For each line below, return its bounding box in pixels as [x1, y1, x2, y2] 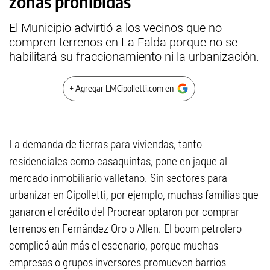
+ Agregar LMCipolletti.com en [69, 83, 174, 93]
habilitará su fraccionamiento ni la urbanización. [9, 49, 259, 64]
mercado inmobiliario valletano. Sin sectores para [9, 171, 227, 185]
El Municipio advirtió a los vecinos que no [9, 20, 222, 35]
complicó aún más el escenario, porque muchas [9, 239, 218, 253]
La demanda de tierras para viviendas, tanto [9, 137, 202, 151]
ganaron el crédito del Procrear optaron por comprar [9, 205, 239, 219]
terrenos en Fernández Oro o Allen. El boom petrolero [9, 222, 242, 236]
